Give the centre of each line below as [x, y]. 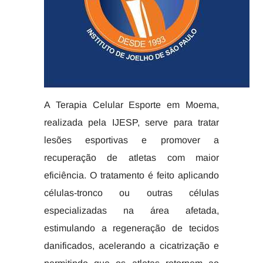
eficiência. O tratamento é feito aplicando [131, 175]
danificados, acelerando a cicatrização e [131, 246]
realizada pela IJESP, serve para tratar [131, 122]
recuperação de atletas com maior [131, 158]
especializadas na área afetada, [131, 210]
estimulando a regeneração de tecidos [131, 228]
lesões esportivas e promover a [131, 140]
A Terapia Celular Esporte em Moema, [131, 105]
